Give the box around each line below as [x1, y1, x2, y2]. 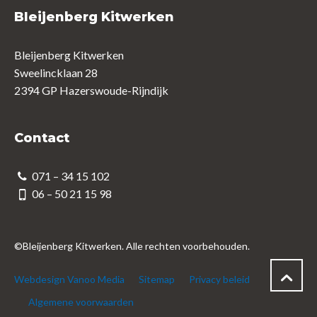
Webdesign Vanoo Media [14, 273, 125, 286]
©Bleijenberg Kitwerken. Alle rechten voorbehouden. [14, 240, 250, 253]
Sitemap [139, 273, 175, 286]
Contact [14, 129, 69, 146]
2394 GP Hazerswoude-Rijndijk [14, 83, 168, 97]
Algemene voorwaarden [28, 296, 134, 309]
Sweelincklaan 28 [14, 65, 98, 79]
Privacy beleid [189, 273, 250, 286]
